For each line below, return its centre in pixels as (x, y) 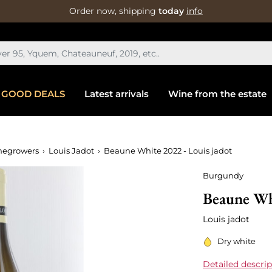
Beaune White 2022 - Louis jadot (168, 151)
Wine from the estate (217, 94)
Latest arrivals (116, 94)
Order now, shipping (114, 11)
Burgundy (223, 175)
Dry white (236, 241)
